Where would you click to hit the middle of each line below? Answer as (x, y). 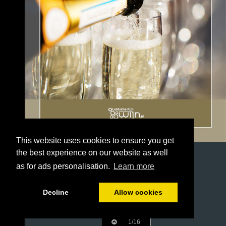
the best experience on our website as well (92, 153)
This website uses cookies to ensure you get (95, 141)
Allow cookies (138, 192)
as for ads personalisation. (64, 166)
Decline (55, 192)
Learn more (134, 166)
